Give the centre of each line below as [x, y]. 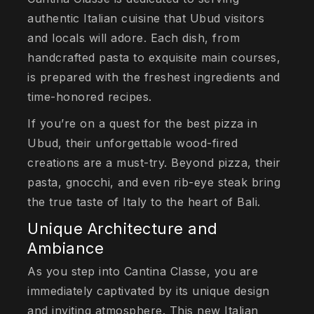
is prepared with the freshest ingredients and [154, 77]
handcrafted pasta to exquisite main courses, [154, 58]
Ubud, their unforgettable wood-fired [133, 143]
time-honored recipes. [92, 97]
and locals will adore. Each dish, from [134, 38]
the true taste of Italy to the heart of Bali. [144, 202]
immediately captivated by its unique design [149, 291]
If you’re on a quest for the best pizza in [143, 124]
